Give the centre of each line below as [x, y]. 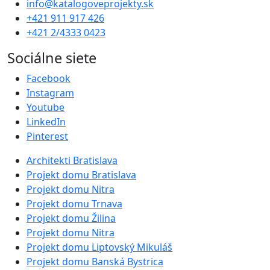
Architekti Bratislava [72, 160]
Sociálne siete [52, 58]
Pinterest [47, 136]
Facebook [49, 78]
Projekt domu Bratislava [81, 174]
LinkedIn [46, 121]
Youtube [46, 107]
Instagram [50, 93]
